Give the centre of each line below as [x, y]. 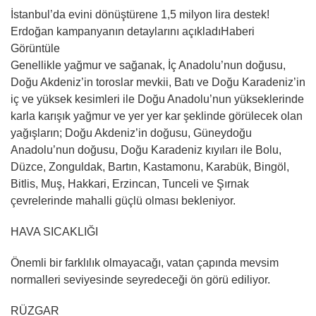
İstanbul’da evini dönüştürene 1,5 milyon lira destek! [140, 14]
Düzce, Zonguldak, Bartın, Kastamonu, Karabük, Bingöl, [150, 166]
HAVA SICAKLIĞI [54, 231]
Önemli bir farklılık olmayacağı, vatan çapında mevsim [145, 262]
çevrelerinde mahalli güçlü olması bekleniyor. [123, 200]
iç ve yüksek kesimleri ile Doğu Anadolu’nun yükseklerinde [157, 99]
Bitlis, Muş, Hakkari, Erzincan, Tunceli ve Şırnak [130, 183]
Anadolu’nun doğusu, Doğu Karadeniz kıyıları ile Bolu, [146, 150]
